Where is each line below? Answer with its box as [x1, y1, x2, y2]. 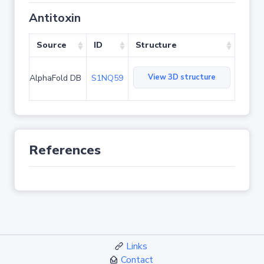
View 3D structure [148, 72, 216, 82]
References [29, 141, 101, 159]
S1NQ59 [91, 72, 123, 84]
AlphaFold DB [29, 72, 81, 84]
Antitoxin [29, 10, 81, 26]
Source [37, 39, 67, 51]
